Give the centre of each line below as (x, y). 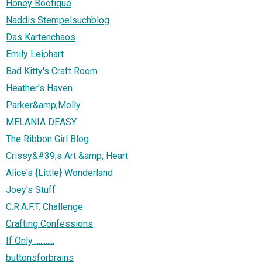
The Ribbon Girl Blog (47, 139)
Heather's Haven (39, 88)
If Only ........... (30, 240)
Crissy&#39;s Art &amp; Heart (67, 156)
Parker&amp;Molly (43, 105)
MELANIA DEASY (41, 122)
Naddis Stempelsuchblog (58, 20)
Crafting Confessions (49, 223)
